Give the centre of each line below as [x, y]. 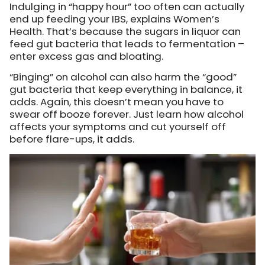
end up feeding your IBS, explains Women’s [114, 19]
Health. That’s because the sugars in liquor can [125, 31]
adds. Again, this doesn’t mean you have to [117, 101]
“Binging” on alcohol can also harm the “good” [123, 77]
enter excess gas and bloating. [86, 56]
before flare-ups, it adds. [72, 139]
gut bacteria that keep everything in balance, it [126, 89]
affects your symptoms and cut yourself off [118, 126]
